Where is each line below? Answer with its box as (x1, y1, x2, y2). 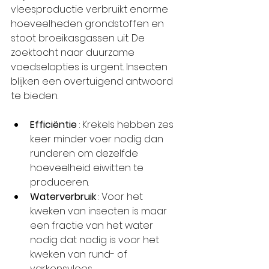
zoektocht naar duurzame (11, 46, 137, 59)
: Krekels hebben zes (77, 118, 176, 131)
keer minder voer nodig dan (30, 132, 166, 146)
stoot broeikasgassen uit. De (11, 31, 147, 45)
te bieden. (11, 89, 58, 103)
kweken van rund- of (30, 247, 130, 261)
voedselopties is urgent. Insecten (11, 60, 170, 74)
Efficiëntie (30, 118, 77, 131)
